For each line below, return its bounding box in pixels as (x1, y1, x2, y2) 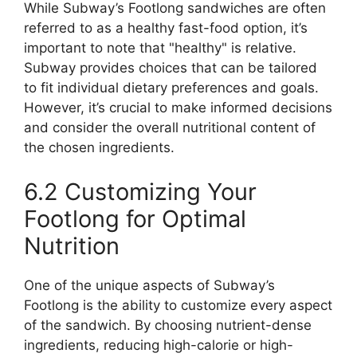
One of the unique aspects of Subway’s (24, 277, 275, 293)
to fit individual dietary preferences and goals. (24, 80, 319, 96)
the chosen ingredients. (24, 139, 175, 155)
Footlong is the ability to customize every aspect (24, 296, 332, 313)
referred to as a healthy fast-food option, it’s (24, 20, 308, 36)
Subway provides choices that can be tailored (24, 60, 317, 76)
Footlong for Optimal (24, 204, 246, 233)
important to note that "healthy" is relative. (24, 40, 296, 56)
